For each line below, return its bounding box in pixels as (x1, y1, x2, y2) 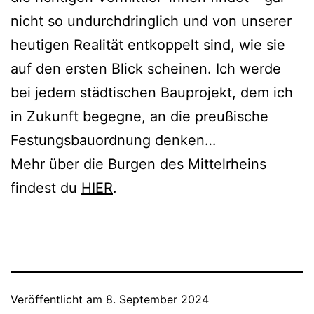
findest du (11, 179, 81, 197)
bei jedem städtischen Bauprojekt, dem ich (11, 84, 293, 102)
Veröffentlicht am (11, 292, 106, 307)
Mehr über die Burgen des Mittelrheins (11, 156, 266, 173)
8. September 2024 (106, 292, 209, 307)
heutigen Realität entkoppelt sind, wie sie (11, 36, 285, 54)
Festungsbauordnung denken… (11, 132, 216, 149)
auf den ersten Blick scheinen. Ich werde (11, 60, 281, 78)
